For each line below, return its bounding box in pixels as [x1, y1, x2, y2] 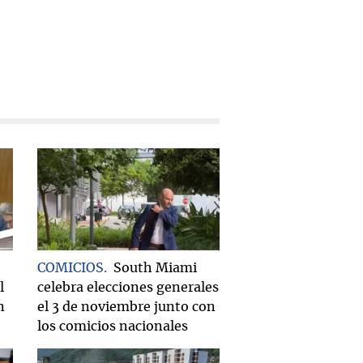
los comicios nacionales [37, 319, 188, 333]
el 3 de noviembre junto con [37, 300, 216, 314]
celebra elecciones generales [37, 280, 219, 294]
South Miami [113, 261, 197, 275]
